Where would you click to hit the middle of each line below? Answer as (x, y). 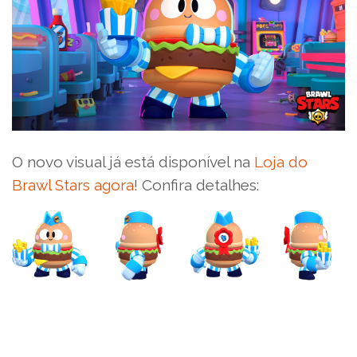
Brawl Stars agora (73, 184)
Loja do (281, 161)
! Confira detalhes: (196, 184)
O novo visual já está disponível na (133, 161)
